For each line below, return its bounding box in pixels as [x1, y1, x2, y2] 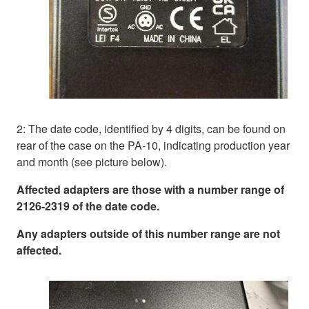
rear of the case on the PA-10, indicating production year [17, 137, 290, 153]
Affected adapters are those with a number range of [17, 181, 284, 197]
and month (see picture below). [17, 153, 167, 170]
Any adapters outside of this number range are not [17, 225, 280, 241]
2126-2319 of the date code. [17, 197, 159, 214]
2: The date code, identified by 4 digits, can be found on [17, 120, 286, 137]
